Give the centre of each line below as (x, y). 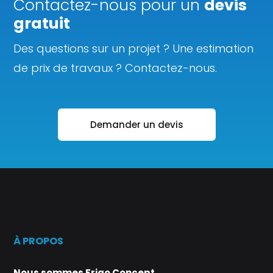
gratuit (42, 24)
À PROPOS (39, 241)
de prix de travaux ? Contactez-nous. (115, 68)
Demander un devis (136, 125)
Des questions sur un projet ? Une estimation (134, 49)
